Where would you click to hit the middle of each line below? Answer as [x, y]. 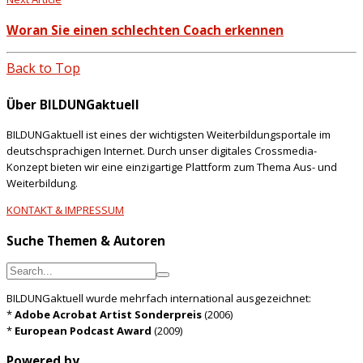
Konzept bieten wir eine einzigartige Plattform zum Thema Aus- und [172, 167]
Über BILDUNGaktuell [73, 105]
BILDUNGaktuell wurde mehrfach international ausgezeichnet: [159, 298]
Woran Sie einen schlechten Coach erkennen [145, 30]
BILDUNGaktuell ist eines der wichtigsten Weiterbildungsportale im [169, 135]
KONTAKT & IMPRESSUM [65, 210]
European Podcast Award [83, 330]
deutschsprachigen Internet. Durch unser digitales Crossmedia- [162, 151]
